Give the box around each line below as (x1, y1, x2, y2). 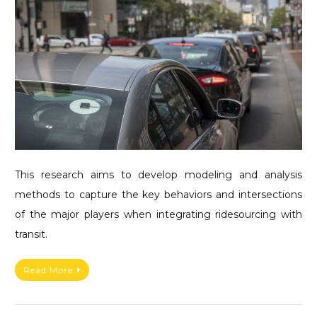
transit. (15, 227, 47, 241)
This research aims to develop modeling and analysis (15, 168, 302, 181)
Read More (23, 264, 73, 275)
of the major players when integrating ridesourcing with (15, 207, 302, 221)
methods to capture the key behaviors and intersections (15, 188, 302, 201)
